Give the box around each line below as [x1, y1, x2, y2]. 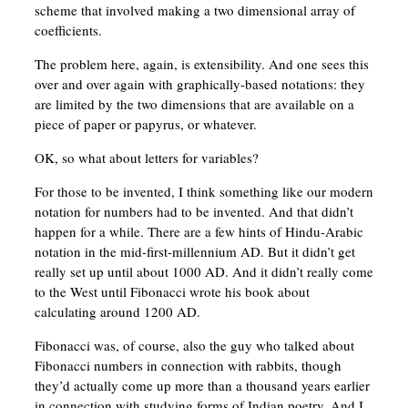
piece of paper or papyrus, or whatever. [34, 115, 257, 134]
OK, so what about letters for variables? [34, 148, 259, 168]
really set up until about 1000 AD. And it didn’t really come [34, 262, 373, 281]
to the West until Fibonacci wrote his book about [34, 282, 310, 301]
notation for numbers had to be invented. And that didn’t [34, 202, 353, 221]
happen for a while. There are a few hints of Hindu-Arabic [34, 222, 363, 241]
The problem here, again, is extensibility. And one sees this [34, 55, 369, 74]
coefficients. [34, 21, 102, 40]
